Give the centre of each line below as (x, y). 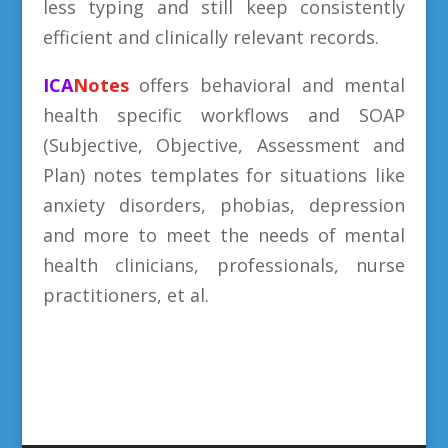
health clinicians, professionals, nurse (224, 265)
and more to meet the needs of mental (224, 235)
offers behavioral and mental (272, 85)
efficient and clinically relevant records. (210, 37)
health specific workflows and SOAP (224, 115)
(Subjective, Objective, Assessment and (224, 145)
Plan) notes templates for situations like (224, 175)
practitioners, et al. (125, 295)
